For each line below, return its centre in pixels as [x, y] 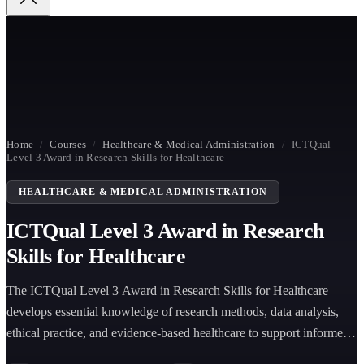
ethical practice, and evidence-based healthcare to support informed [178, 333]
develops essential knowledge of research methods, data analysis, [173, 312]
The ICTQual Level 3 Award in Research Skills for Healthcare [167, 290]
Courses [68, 144]
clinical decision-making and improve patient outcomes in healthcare [181, 354]
